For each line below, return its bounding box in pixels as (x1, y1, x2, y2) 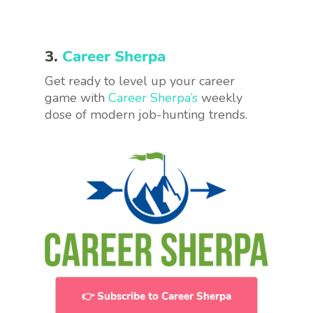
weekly (198, 89, 242, 106)
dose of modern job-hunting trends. (45, 106, 247, 123)
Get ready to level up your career (45, 73, 235, 89)
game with (45, 89, 108, 106)
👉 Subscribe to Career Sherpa (82, 289, 231, 303)
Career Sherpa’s (108, 89, 198, 106)
